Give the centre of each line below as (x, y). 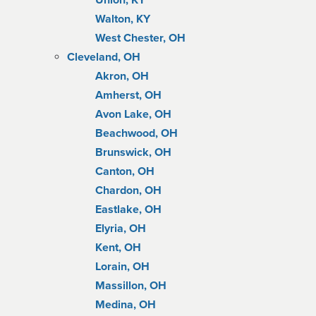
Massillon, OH (131, 286)
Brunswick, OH (133, 152)
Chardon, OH (128, 190)
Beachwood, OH (136, 133)
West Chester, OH (140, 38)
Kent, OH (118, 248)
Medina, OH (126, 305)
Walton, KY (123, 19)
